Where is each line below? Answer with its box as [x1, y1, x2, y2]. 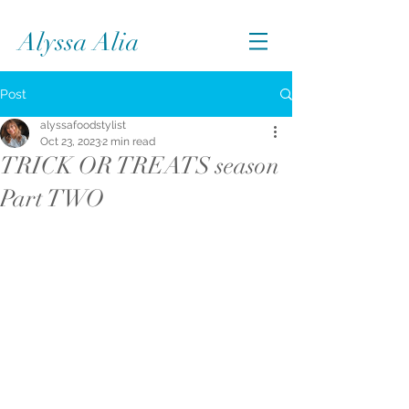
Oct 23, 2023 [40, 135, 100, 148]
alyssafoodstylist [40, 119, 126, 131]
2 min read [102, 135, 155, 148]
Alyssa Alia [18, 27, 140, 58]
